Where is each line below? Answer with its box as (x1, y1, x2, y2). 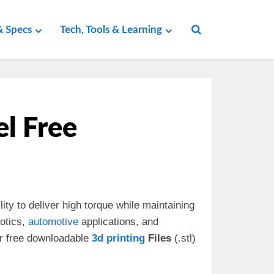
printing (106, 232, 145, 244)
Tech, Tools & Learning (60, 24, 162, 35)
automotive (28, 216, 78, 228)
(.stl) (171, 232, 196, 244)
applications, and (78, 216, 158, 228)
